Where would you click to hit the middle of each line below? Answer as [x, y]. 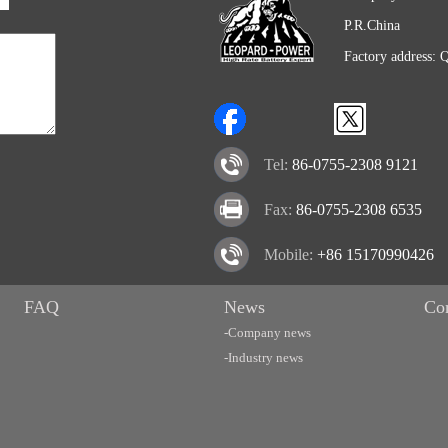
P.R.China [372, 25]
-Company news [267, 332]
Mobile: [290, 254]
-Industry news [263, 357]
